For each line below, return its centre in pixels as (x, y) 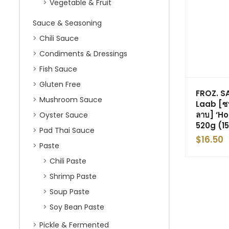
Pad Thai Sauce (67, 130)
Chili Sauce (59, 38)
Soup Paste (70, 192)
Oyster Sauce (64, 115)
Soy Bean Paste (77, 207)
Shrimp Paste (73, 176)
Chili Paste (68, 161)
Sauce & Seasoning (67, 23)
